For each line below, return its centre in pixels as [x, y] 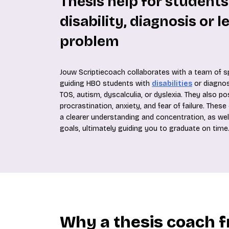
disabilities [172, 84]
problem [89, 41]
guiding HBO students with [106, 84]
